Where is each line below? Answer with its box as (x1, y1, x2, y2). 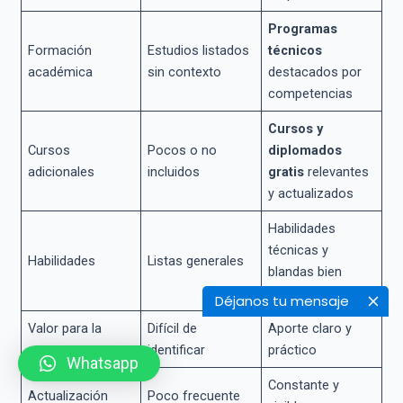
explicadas (268, 284, 331, 301)
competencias (268, 85, 354, 102)
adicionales (28, 163, 95, 180)
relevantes (304, 163, 370, 180)
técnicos (268, 41, 323, 58)
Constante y (268, 376, 340, 393)
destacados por (268, 63, 363, 80)
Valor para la (28, 319, 103, 336)
